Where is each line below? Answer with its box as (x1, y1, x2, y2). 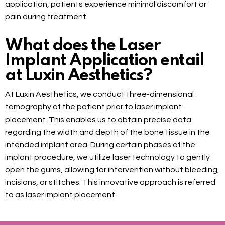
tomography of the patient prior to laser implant (5, 103, 182, 111)
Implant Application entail (5, 52, 204, 70)
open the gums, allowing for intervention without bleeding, (5, 166, 219, 174)
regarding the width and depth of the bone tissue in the (5, 128, 210, 137)
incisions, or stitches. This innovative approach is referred (5, 178, 215, 187)
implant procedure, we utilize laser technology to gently (5, 153, 210, 162)
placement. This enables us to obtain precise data (5, 116, 191, 124)
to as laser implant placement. (5, 191, 117, 199)
